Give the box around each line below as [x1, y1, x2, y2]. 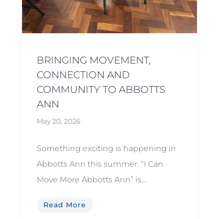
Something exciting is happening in [36, 143, 176, 153]
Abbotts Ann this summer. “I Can [36, 159, 163, 169]
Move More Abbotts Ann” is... [36, 175, 146, 184]
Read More [43, 200, 86, 209]
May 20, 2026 [36, 116, 80, 126]
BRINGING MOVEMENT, [36, 54, 151, 66]
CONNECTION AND [36, 68, 130, 81]
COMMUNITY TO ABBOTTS [36, 83, 165, 95]
